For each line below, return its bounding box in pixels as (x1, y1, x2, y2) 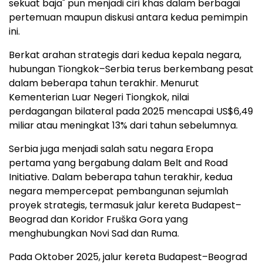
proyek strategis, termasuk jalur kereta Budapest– (9, 198, 241, 213)
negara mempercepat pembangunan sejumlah (9, 184, 228, 198)
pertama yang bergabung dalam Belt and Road (9, 156, 228, 170)
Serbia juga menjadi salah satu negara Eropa (9, 142, 213, 156)
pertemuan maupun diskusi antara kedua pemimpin (9, 11, 248, 25)
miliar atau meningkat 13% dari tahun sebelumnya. (9, 119, 238, 133)
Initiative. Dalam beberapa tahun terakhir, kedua (9, 170, 232, 184)
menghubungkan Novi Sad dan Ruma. (9, 227, 179, 241)
